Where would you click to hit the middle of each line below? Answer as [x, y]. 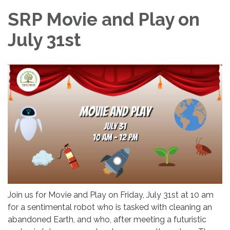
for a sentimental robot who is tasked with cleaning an [110, 207]
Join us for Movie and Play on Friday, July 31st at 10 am [111, 195]
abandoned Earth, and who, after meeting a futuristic [107, 220]
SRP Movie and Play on [104, 20]
